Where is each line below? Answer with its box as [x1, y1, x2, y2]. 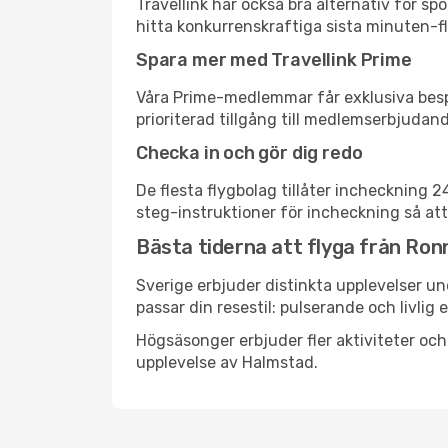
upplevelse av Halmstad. [136, 353, 318, 372]
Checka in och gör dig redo [136, 142, 363, 164]
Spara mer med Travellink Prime [136, 49, 412, 71]
